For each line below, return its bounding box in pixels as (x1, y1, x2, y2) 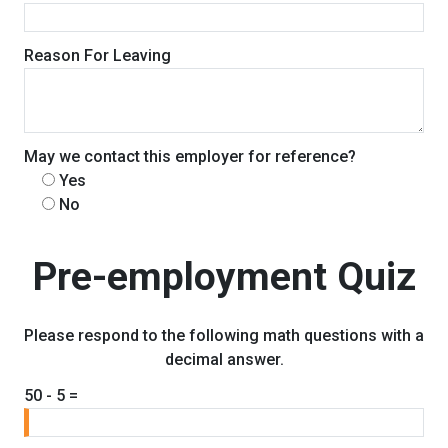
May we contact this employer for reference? (24, 146, 356, 166)
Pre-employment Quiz (32, 254, 416, 301)
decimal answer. (164, 350, 284, 370)
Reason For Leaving (24, 45, 171, 65)
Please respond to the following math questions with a (24, 326, 424, 346)
